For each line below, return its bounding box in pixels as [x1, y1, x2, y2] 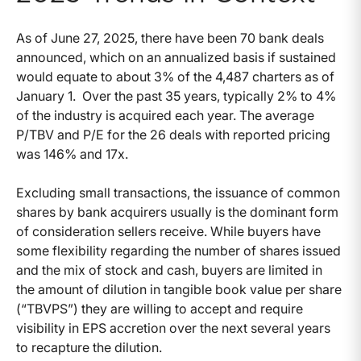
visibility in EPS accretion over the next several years [16, 320, 330, 337]
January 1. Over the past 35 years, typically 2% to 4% [16, 88, 336, 105]
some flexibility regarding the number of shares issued [16, 243, 341, 259]
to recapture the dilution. [16, 339, 162, 356]
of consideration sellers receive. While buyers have [16, 223, 321, 240]
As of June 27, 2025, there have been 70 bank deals [16, 30, 324, 47]
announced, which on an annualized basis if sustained [16, 49, 336, 66]
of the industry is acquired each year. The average [16, 107, 314, 124]
